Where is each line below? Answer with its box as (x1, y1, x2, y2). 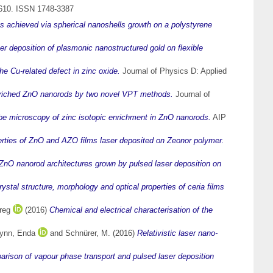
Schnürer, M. (65, 229, 110, 238)
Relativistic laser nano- (137, 229, 218, 238)
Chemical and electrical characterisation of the (49, 205, 213, 215)
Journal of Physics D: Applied (120, 66, 227, 76)
